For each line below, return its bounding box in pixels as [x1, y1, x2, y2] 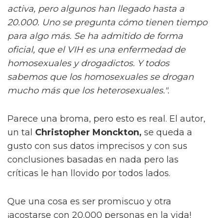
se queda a [142, 127, 192, 138]
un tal [7, 127, 35, 138]
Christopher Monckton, [35, 127, 142, 138]
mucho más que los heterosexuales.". [7, 85, 169, 96]
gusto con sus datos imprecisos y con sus [7, 140, 187, 151]
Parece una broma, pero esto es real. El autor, [7, 113, 205, 124]
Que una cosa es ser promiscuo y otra [7, 196, 171, 207]
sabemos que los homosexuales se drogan [7, 71, 194, 82]
